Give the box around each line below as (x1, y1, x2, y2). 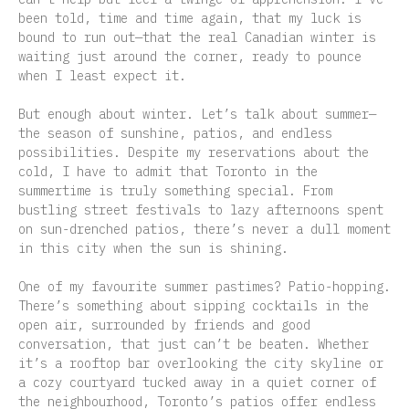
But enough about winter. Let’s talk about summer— (18, 105, 376, 122)
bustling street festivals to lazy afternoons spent (18, 201, 383, 218)
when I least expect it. (18, 67, 186, 84)
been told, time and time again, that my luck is (18, 9, 362, 26)
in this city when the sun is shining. (18, 239, 288, 257)
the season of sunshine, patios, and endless (18, 124, 332, 142)
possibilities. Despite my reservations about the (18, 143, 369, 161)
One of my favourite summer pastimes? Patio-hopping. (18, 278, 391, 295)
